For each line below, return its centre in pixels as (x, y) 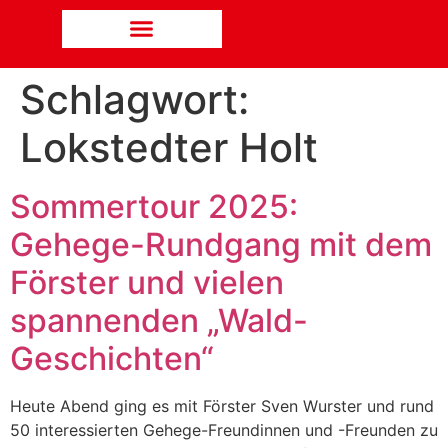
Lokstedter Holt (169, 147)
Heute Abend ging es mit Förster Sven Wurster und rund (222, 405)
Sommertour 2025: (154, 206)
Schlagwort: (134, 99)
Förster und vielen (147, 282)
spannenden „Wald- (159, 320)
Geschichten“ (112, 358)
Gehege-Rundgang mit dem (221, 244)
